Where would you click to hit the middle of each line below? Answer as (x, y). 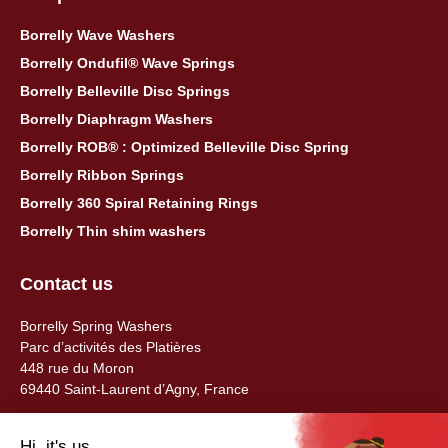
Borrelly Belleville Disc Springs (125, 91)
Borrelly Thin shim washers (113, 231)
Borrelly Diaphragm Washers (116, 119)
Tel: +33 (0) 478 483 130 (98, 434)
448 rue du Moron (81, 368)
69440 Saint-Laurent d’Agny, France (134, 389)
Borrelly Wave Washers (97, 35)
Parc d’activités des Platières (114, 347)
